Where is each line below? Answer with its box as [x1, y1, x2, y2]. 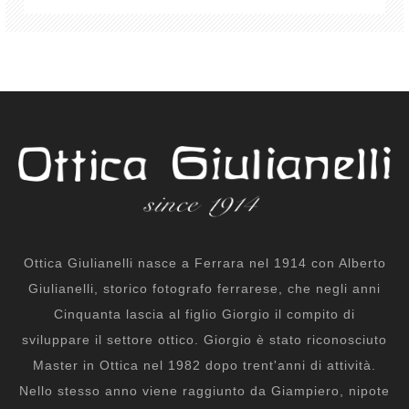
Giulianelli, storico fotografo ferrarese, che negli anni [28, 281, 381, 297]
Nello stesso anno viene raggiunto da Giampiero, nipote [19, 383, 390, 399]
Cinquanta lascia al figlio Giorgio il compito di [54, 307, 355, 322]
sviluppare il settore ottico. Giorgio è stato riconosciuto [22, 332, 387, 348]
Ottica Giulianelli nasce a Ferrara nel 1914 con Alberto [23, 256, 386, 271]
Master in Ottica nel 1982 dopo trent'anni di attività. [33, 358, 376, 373]
